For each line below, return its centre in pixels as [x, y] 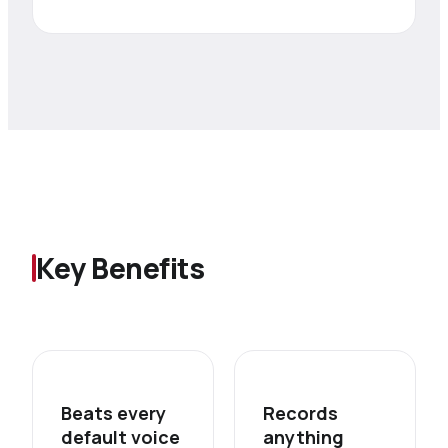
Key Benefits [120, 268]
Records [300, 413]
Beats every [113, 413]
